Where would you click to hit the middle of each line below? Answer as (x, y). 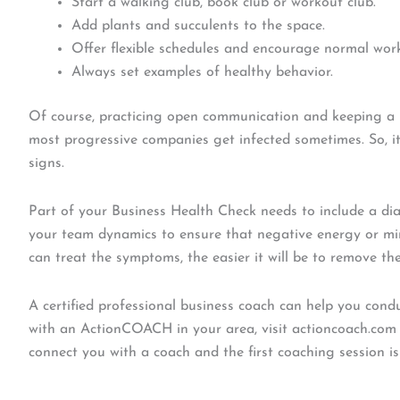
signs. (46, 163)
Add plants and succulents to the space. (198, 26)
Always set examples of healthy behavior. (202, 72)
